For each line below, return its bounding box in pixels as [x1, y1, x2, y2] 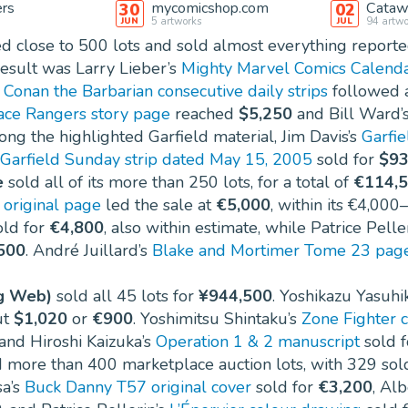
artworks [157, 14, 201, 28]
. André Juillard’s [25, 240, 152, 262]
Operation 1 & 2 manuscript [156, 331, 360, 353]
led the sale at [101, 194, 216, 217]
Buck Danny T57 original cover [25, 376, 251, 399]
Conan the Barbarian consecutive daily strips [4, 80, 328, 103]
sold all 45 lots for [52, 285, 199, 308]
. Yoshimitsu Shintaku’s [133, 308, 301, 331]
